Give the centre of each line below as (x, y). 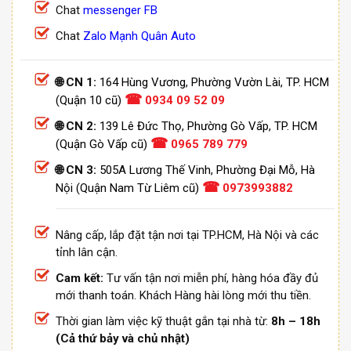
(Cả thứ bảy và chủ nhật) (123, 338)
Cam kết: (80, 278)
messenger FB (120, 10)
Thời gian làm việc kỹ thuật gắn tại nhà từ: (162, 321)
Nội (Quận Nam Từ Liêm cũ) (127, 188)
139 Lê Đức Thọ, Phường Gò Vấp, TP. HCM (208, 127)
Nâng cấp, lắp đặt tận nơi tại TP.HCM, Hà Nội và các (187, 235)
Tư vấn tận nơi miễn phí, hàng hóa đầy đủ (211, 278)
